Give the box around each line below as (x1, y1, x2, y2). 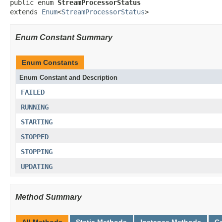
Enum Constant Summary (15, 33, 112, 42)
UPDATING (21, 163, 53, 170)
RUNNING (21, 103, 49, 111)
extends (10, 8, 42, 16)
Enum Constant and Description (19, 74, 117, 81)
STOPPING (21, 148, 53, 156)
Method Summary (15, 193, 82, 201)
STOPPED (21, 133, 49, 141)
